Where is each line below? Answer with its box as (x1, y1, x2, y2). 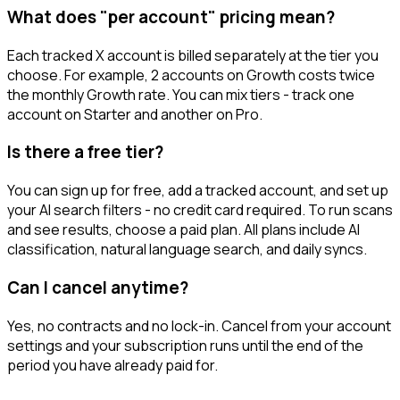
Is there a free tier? (7, 140, 163, 164)
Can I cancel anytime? (7, 275, 188, 299)
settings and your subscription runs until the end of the (7, 335, 363, 355)
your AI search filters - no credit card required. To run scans (7, 200, 393, 221)
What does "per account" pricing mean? (7, 4, 335, 29)
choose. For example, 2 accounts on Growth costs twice (7, 64, 375, 85)
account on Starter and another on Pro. (7, 104, 262, 124)
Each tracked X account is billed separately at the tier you (7, 45, 379, 65)
